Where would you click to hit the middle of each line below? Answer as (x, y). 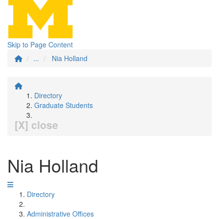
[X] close (36, 125)
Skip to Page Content (40, 44)
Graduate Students (64, 105)
